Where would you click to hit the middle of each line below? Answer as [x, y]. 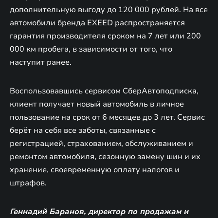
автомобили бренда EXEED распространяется [97, 23]
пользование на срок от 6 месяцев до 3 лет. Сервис [107, 117]
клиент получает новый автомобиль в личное [97, 104]
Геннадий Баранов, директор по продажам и [99, 211]
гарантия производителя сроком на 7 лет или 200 [105, 36]
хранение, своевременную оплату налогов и [95, 170]
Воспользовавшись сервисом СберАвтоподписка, [104, 91]
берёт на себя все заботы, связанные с [83, 130]
